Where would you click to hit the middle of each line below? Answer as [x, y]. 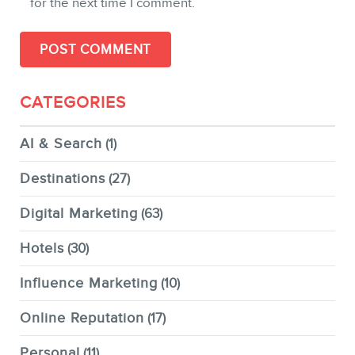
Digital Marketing [79, 214]
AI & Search [61, 144]
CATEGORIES [73, 103]
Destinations [63, 179]
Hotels [42, 248]
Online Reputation [82, 318]
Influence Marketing [89, 283]
